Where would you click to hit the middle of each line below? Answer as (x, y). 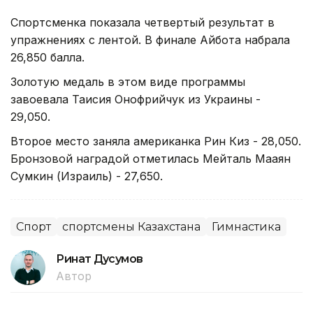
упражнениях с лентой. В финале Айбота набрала (150, 39)
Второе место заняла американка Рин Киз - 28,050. (156, 141)
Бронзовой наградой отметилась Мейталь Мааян (151, 158)
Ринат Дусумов (100, 259)
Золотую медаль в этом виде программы (128, 81)
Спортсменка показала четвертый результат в (143, 22)
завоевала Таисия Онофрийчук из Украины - (136, 99)
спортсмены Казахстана (131, 226)
